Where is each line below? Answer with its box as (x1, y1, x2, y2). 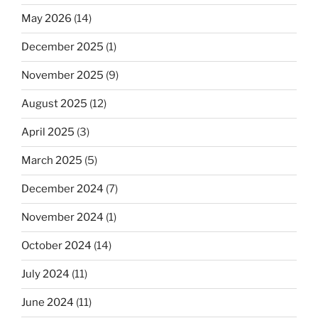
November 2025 (21, 69, 104, 82)
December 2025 (21, 40, 104, 54)
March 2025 (21, 154, 82, 168)
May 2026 (21, 12, 72, 26)
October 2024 (21, 239, 92, 253)
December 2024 (21, 182, 104, 196)
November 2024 (21, 211, 104, 224)
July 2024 (21, 268, 70, 281)
